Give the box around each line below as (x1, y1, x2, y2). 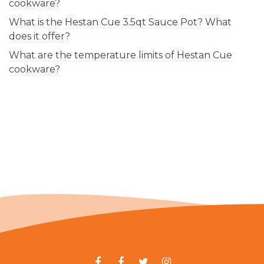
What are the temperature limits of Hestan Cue (9, 49, 232, 61)
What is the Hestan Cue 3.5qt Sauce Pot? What (9, 16, 232, 28)
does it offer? (9, 31, 70, 42)
